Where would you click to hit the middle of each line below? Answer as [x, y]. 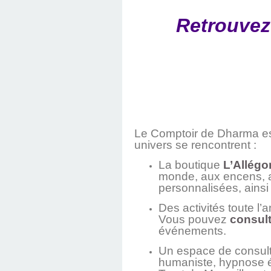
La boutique [191, 165]
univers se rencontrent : [195, 145]
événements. [192, 231]
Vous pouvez [194, 220]
